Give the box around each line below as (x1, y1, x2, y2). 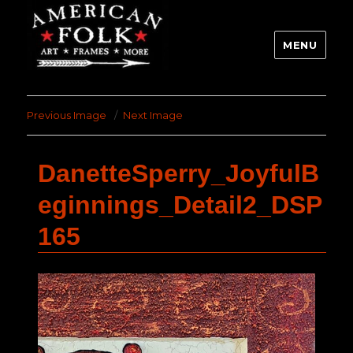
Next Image (123, 109, 184, 122)
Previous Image (27, 109, 107, 122)
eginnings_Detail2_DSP (38, 191, 322, 220)
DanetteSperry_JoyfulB (38, 159, 319, 188)
